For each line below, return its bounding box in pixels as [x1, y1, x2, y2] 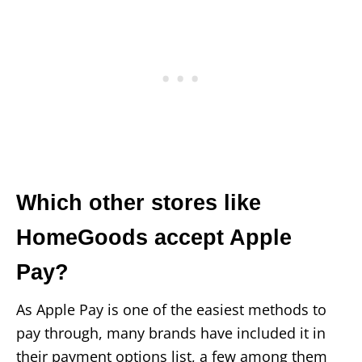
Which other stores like [16, 190, 261, 215]
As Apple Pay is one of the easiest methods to [16, 299, 326, 319]
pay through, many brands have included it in [16, 322, 326, 343]
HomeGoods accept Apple [16, 225, 292, 250]
